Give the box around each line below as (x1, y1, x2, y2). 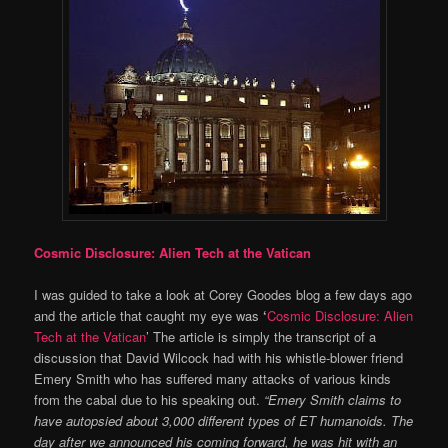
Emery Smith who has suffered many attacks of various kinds (34, 369, 392, 389)
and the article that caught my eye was (34, 306, 260, 326)
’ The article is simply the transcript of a (146, 327, 377, 347)
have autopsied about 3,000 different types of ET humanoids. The (34, 411, 414, 431)
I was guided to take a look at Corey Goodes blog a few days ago (34, 285, 413, 305)
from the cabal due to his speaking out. (34, 390, 265, 410)
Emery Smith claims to (268, 390, 402, 410)
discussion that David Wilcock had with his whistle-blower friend (34, 348, 404, 368)
